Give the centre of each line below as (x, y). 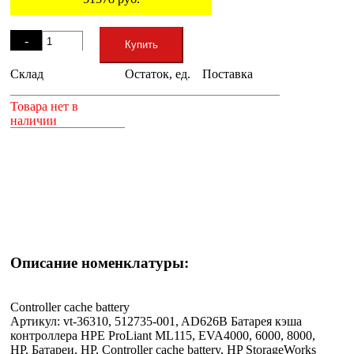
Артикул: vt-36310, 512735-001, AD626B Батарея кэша (156, 322)
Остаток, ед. (158, 73)
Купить (141, 44)
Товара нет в (44, 106)
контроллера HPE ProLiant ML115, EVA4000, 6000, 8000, (163, 336)
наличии (34, 120)
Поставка (228, 73)
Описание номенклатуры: (100, 262)
